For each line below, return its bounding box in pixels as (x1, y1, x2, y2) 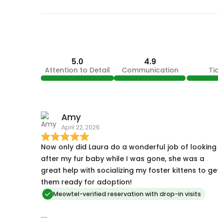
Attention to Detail (44, 65, 110, 75)
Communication (122, 65, 179, 75)
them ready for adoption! (40, 177, 132, 187)
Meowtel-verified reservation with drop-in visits (53, 190, 201, 199)
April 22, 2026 (61, 123, 100, 132)
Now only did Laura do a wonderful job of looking (40, 142, 217, 152)
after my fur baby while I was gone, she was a (40, 153, 204, 163)
